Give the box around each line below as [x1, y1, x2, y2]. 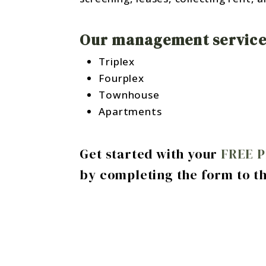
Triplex [99, 55, 135, 68]
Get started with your [80, 145, 221, 163]
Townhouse [99, 88, 160, 102]
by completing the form [80, 166, 237, 183]
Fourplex [99, 71, 144, 85]
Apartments [99, 104, 162, 118]
